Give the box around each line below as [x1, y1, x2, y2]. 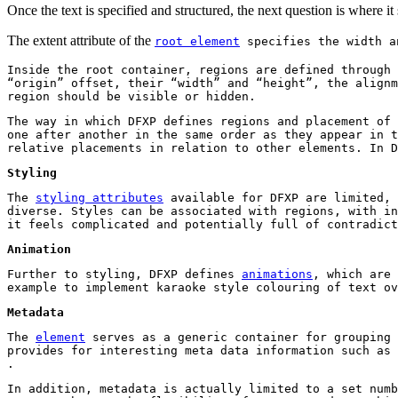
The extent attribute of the [7, 33, 155, 49]
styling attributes [36, 191, 163, 205]
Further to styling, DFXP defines [7, 267, 242, 282]
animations [242, 267, 313, 282]
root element [155, 35, 240, 49]
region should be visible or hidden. [7, 90, 256, 104]
